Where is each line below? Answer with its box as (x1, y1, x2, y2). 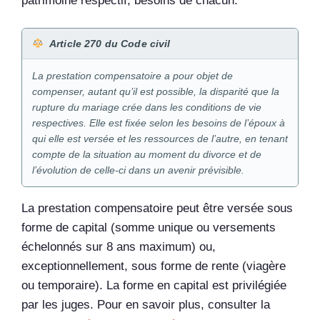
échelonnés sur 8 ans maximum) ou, (21, 240, 216, 254)
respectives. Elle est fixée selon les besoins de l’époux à (32, 117, 285, 129)
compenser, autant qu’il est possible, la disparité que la (32, 86, 279, 98)
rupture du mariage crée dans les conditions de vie (32, 101, 261, 114)
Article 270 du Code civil (49, 38, 171, 50)
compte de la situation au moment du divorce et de (32, 149, 261, 161)
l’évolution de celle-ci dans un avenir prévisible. (32, 164, 244, 176)
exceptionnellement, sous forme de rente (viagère (21, 259, 286, 274)
